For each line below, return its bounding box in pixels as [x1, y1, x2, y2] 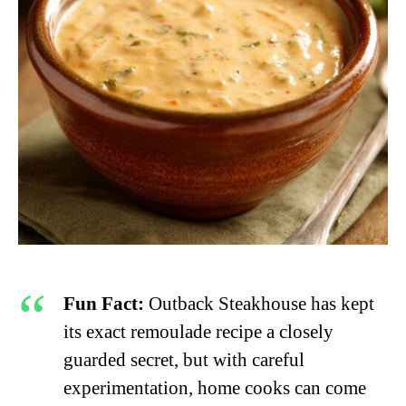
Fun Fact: [63, 292, 144, 314]
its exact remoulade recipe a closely [63, 320, 333, 343]
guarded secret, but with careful [63, 348, 304, 371]
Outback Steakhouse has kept [144, 292, 374, 314]
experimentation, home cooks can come [63, 376, 366, 399]
